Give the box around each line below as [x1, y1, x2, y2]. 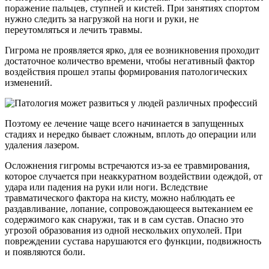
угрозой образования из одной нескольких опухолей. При [5, 225, 242, 235]
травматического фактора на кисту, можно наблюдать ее [5, 192, 235, 203]
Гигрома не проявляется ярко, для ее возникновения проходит [5, 44, 259, 55]
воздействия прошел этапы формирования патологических [5, 66, 247, 77]
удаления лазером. [5, 139, 79, 150]
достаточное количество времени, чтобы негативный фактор [5, 55, 255, 66]
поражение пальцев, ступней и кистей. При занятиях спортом [5, 2, 259, 13]
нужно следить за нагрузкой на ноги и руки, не [5, 13, 199, 24]
